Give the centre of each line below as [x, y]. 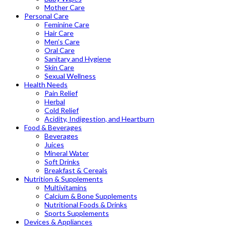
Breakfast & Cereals [76, 170]
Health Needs [46, 84]
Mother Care [65, 7]
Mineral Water [67, 153]
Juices [54, 144]
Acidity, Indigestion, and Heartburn [99, 119]
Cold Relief [62, 110]
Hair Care [59, 33]
